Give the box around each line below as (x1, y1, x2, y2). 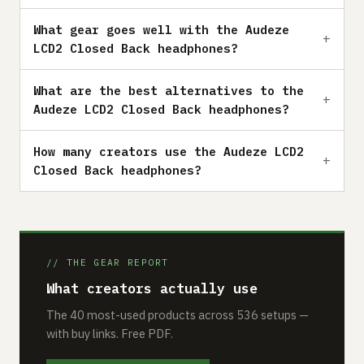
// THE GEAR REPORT (46, 256, 169, 268)
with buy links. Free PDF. (46, 325, 173, 341)
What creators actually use (46, 279, 258, 297)
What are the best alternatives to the (33, 82, 304, 98)
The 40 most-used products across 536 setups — (46, 306, 309, 323)
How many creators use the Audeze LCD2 (33, 143, 304, 159)
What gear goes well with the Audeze (33, 21, 289, 37)
